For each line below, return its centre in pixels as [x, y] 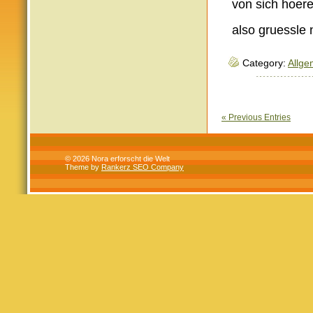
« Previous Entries [256, 117]
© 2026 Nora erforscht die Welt [117, 159]
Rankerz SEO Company [143, 167]
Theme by [83, 167]
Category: [265, 63]
